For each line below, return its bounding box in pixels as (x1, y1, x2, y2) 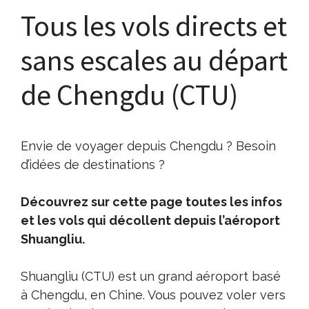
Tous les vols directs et (21, 7, 287, 43)
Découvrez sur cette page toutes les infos (21, 194, 282, 209)
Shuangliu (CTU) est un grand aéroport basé (21, 268, 281, 283)
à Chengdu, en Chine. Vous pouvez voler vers (21, 287, 286, 302)
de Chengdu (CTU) (21, 76, 238, 112)
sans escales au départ (21, 41, 288, 78)
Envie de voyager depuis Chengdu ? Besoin (21, 138, 276, 153)
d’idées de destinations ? (21, 157, 165, 172)
